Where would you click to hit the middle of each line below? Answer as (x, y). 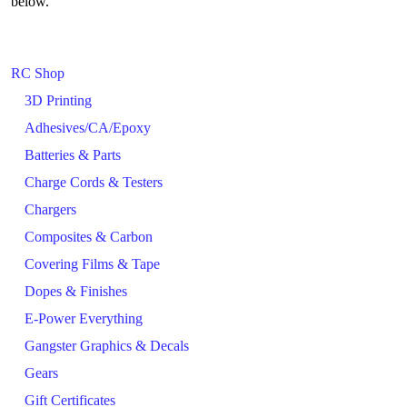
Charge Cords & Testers (94, 182)
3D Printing (58, 100)
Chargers (50, 209)
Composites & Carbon (89, 236)
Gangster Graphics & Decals (107, 345)
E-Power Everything (84, 318)
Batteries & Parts (73, 154)
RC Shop (38, 73)
